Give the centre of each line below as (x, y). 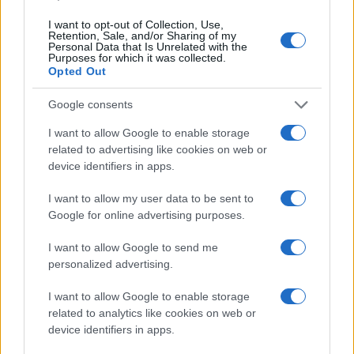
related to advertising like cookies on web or (158, 149)
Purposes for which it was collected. (137, 57)
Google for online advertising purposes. (147, 215)
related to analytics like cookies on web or (152, 313)
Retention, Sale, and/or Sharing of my (142, 35)
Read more (62, 322)
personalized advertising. (111, 264)
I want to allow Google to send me (133, 247)
